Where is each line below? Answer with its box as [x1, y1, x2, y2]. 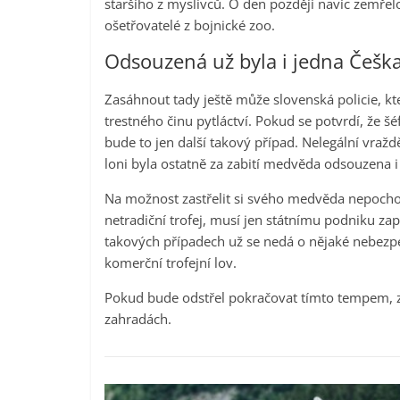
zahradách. [104, 309, 171, 328]
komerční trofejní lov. [104, 253, 237, 271]
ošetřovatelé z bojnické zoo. [104, 15, 275, 34]
